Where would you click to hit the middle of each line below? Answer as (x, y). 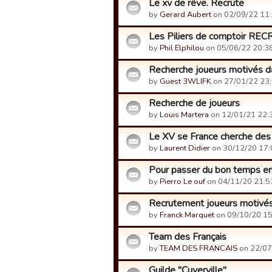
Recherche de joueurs (194, 103)
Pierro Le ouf (182, 182)
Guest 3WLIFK (185, 81)
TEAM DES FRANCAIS (199, 248)
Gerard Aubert (185, 15)
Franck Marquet (187, 215)
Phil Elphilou (182, 48)
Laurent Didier (185, 148)
